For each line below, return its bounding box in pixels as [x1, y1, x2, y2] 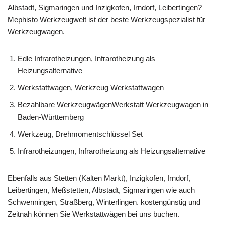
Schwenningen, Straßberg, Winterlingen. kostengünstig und [8, 197, 200, 206]
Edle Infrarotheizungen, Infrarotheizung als [18, 54, 155, 63]
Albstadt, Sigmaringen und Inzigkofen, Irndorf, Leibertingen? [8, 3, 202, 12]
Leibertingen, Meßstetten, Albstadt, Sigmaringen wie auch [8, 185, 195, 194]
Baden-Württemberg [18, 112, 84, 121]
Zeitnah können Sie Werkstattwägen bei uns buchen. [8, 209, 179, 218]
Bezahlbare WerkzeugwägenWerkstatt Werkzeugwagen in [18, 100, 208, 109]
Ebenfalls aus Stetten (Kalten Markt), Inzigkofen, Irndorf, [8, 173, 190, 182]
